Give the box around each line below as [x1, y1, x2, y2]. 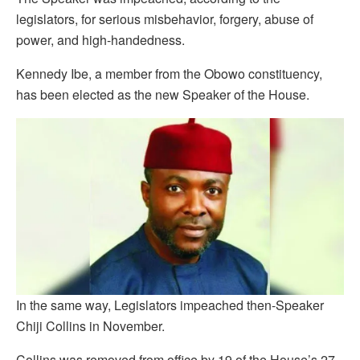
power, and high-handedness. [16, 31, 185, 50]
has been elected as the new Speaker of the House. [16, 85, 309, 104]
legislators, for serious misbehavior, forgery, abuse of [16, 10, 313, 29]
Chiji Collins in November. [16, 317, 165, 336]
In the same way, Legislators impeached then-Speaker [16, 296, 324, 315]
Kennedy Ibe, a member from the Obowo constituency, [16, 64, 322, 84]
